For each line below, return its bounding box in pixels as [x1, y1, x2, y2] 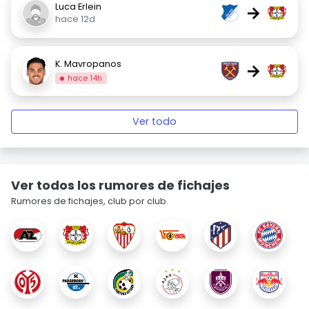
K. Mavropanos [55, 57, 121, 70]
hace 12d [55, 13, 95, 25]
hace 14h [68, 72, 103, 83]
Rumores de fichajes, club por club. [11, 195, 168, 207]
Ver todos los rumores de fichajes [11, 177, 230, 194]
